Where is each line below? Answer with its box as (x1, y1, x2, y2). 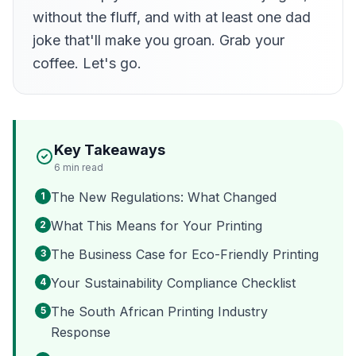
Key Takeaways (54, 141, 165, 158)
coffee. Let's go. (33, 55, 141, 72)
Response (51, 324, 110, 340)
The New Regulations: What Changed (51, 189, 277, 205)
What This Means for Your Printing (51, 218, 262, 234)
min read (60, 161, 103, 173)
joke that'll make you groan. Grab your (33, 32, 284, 48)
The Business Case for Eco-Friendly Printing (51, 246, 319, 262)
